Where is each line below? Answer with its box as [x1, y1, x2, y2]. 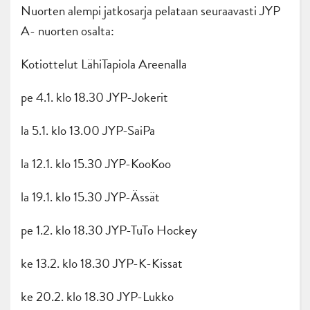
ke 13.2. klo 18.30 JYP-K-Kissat [21, 253, 183, 274]
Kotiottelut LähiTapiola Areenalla [21, 54, 187, 75]
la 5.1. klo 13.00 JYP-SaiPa [21, 120, 155, 141]
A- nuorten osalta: [21, 21, 114, 42]
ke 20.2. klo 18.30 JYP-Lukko [21, 286, 174, 307]
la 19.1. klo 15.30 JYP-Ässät [21, 187, 160, 208]
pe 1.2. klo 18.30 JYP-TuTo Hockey [21, 220, 197, 241]
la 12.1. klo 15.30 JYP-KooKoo [21, 154, 171, 174]
